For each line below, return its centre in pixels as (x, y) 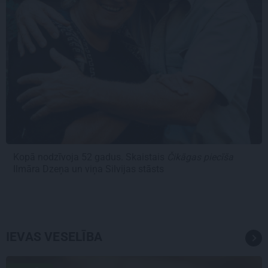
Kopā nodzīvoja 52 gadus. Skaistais (90, 157)
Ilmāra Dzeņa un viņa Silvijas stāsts (90, 169)
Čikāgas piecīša (200, 157)
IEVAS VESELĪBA (54, 237)
